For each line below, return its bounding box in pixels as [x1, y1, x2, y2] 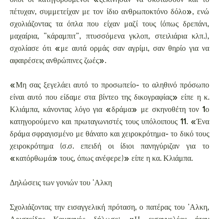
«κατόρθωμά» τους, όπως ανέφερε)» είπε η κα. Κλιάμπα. [10, 152, 193, 163]
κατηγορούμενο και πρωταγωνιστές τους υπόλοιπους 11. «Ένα [10, 115, 209, 126]
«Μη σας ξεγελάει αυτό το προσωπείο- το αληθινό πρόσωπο [10, 79, 209, 89]
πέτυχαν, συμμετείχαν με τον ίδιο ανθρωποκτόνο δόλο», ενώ [10, 5, 209, 16]
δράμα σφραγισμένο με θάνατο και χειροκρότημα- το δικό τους [10, 128, 209, 138]
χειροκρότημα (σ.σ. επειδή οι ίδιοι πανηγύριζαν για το [10, 140, 209, 151]
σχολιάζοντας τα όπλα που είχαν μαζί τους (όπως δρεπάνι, [10, 18, 209, 28]
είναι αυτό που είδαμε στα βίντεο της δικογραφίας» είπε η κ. [10, 91, 209, 102]
